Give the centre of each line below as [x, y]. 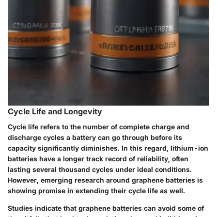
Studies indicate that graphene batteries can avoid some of [106, 208]
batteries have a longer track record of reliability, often [98, 158]
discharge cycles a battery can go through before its [95, 137]
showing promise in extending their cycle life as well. [96, 190]
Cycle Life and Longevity [55, 111]
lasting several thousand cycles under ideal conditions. [100, 169]
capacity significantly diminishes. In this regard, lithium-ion [108, 148]
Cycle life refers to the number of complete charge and [99, 126]
